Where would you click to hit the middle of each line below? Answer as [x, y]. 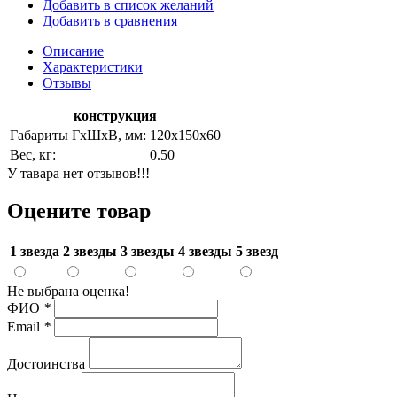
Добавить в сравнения [110, 20]
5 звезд [257, 251]
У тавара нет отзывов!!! [78, 173]
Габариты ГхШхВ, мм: [78, 135]
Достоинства [46, 363]
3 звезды [148, 251]
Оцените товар [79, 210]
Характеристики [93, 66]
